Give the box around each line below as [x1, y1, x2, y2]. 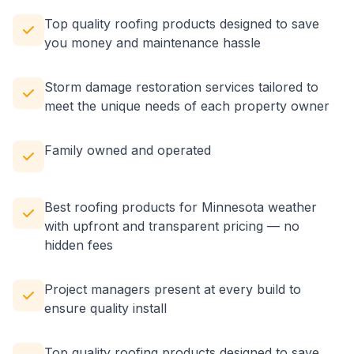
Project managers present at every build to [44, 281, 301, 297]
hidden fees [44, 237, 113, 253]
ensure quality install [44, 300, 167, 316]
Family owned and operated [44, 142, 211, 158]
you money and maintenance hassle [44, 35, 261, 51]
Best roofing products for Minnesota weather [44, 199, 317, 215]
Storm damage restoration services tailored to [44, 79, 318, 95]
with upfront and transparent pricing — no [44, 218, 299, 234]
